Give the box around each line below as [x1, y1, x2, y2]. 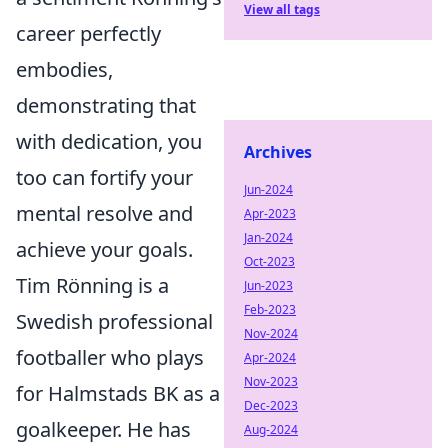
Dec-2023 [244, 397, 298, 414]
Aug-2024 [244, 421, 298, 438]
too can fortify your [16, 164, 193, 191]
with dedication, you [16, 128, 202, 155]
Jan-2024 [244, 229, 293, 246]
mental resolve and [16, 200, 193, 227]
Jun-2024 [244, 181, 293, 198]
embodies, [16, 56, 113, 83]
